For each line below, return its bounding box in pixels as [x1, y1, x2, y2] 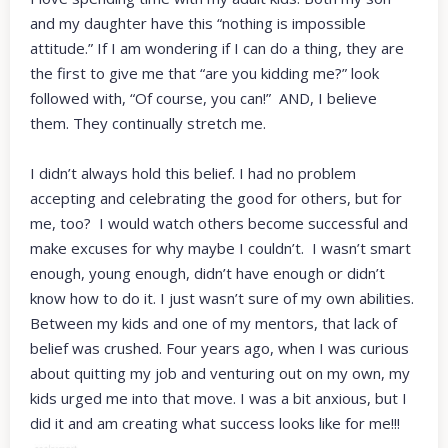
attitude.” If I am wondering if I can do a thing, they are [30, 37, 404, 58]
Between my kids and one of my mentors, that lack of [30, 312, 397, 333]
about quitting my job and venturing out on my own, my [30, 362, 410, 383]
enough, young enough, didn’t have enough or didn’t [30, 262, 385, 283]
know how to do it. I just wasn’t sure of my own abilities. [30, 287, 414, 308]
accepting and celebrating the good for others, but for [30, 187, 402, 208]
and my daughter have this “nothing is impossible [30, 12, 366, 33]
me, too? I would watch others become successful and [30, 212, 408, 233]
